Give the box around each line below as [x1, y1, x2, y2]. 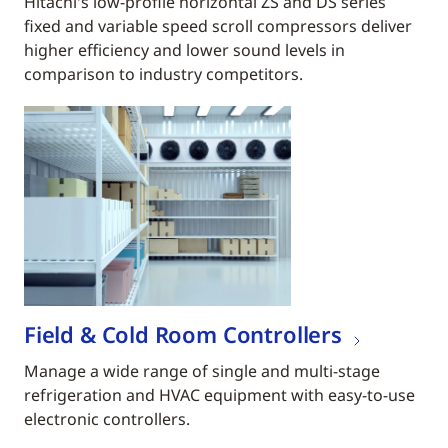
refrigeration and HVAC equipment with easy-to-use [24, 384, 415, 407]
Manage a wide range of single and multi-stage [24, 360, 380, 383]
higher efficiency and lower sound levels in [24, 39, 345, 62]
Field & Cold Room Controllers [24, 319, 342, 350]
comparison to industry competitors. [24, 63, 303, 86]
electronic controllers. [24, 408, 190, 431]
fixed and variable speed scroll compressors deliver [24, 15, 412, 38]
